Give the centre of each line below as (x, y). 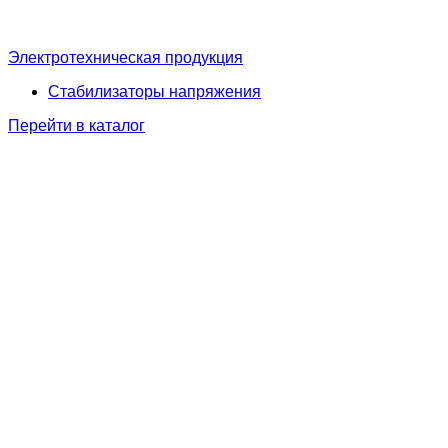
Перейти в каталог (76, 125)
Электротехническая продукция (125, 57)
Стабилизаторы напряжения (154, 91)
